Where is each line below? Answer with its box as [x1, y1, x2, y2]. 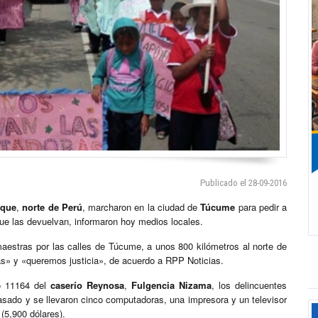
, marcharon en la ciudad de [82, 200, 198, 214]
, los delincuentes [212, 278, 287, 292]
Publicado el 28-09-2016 [200, 177, 287, 189]
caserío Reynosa [50, 278, 124, 292]
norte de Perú [22, 200, 82, 214]
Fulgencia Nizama [131, 278, 212, 292]
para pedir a [235, 200, 287, 214]
